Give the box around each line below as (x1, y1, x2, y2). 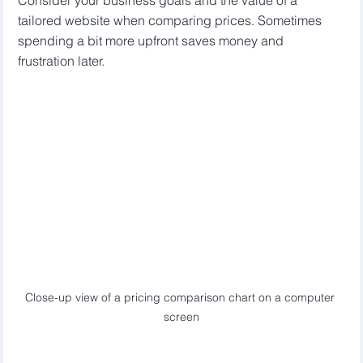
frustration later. (18, 52, 105, 69)
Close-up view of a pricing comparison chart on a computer (25, 290, 338, 305)
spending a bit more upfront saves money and (18, 32, 288, 49)
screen (164, 310, 199, 325)
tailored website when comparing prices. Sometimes (18, 11, 326, 28)
